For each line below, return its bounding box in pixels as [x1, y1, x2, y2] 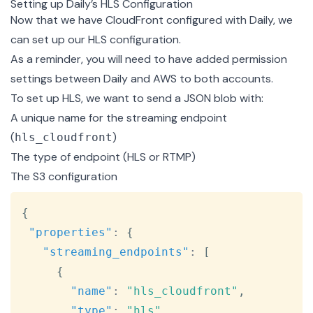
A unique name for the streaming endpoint [10, 110, 227, 125]
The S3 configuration [10, 168, 117, 184]
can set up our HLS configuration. [10, 31, 181, 47]
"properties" [29, 225, 112, 239]
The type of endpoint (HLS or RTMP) [10, 149, 196, 164]
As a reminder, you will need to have [10, 51, 196, 66]
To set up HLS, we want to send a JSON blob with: [10, 90, 263, 105]
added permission [196, 51, 287, 66]
